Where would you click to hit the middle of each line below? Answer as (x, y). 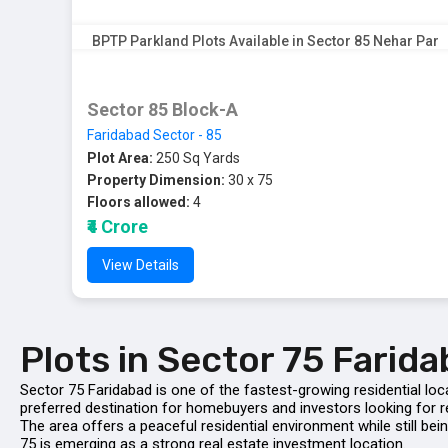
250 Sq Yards (196, 158)
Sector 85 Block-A (162, 109)
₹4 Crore (117, 226)
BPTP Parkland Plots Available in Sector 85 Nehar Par (265, 41)
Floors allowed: (138, 202)
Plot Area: (120, 158)
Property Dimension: (156, 180)
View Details (140, 265)
